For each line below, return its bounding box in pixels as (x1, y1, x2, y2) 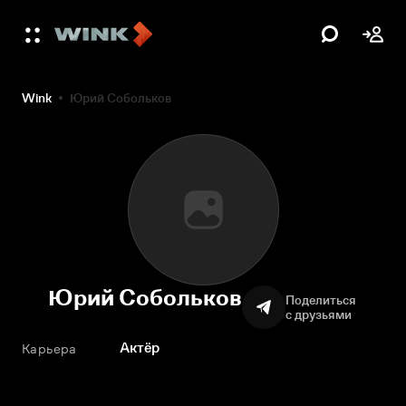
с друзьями (285, 307, 352, 322)
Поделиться (285, 293, 359, 307)
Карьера (22, 341, 77, 356)
